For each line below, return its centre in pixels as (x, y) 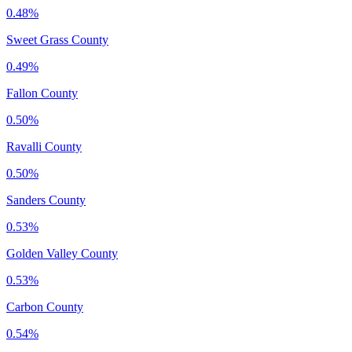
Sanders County (46, 200)
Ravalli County (44, 146)
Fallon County (42, 93)
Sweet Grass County (57, 39)
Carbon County (45, 306)
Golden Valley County (62, 253)
